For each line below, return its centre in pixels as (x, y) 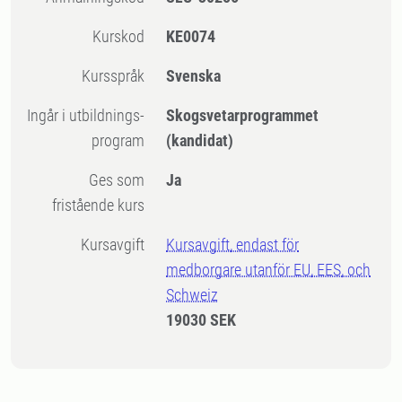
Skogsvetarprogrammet (243, 115)
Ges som (94, 180)
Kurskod (123, 36)
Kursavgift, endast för (233, 245)
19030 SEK (201, 320)
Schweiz (192, 295)
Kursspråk (118, 76)
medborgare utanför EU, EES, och (269, 270)
